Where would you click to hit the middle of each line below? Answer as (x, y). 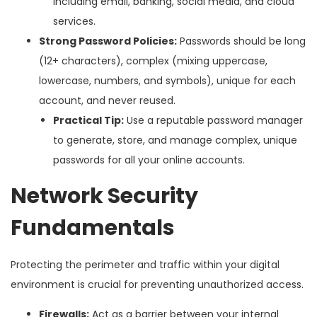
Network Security (104, 196)
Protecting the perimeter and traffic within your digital (145, 264)
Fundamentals (93, 227)
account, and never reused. (107, 100)
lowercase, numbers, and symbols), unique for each (167, 80)
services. (74, 21)
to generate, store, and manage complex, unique (175, 140)
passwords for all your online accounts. (149, 160)
